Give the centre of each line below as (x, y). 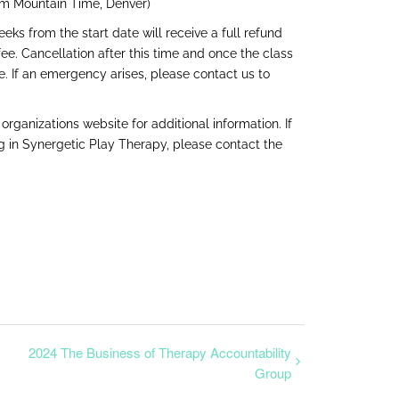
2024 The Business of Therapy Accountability (160, 352)
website (106, 124)
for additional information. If (210, 124)
